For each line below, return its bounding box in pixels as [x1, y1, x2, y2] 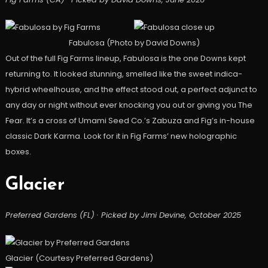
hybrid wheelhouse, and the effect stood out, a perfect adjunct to [5, 84, 257, 96]
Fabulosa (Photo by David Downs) [68, 37, 200, 49]
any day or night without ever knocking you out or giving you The [5, 99, 252, 111]
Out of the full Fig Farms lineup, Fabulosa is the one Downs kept [5, 53, 246, 65]
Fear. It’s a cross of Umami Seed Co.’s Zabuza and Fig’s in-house [5, 115, 255, 127]
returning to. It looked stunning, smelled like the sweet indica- [5, 68, 242, 80]
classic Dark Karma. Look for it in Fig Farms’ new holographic [5, 130, 237, 142]
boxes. [5, 146, 31, 158]
